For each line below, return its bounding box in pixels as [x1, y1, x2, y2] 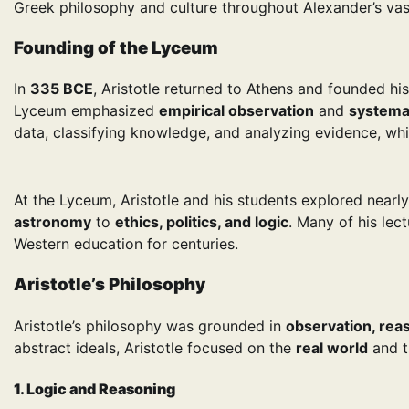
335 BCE [30, 79, 93, 99]
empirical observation [159, 101, 314, 121]
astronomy [14, 213, 91, 232]
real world [296, 338, 368, 357]
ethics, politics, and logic [115, 213, 288, 232]
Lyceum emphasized [14, 101, 159, 121]
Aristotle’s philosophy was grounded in [14, 316, 286, 335]
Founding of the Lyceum [14, 37, 218, 58]
